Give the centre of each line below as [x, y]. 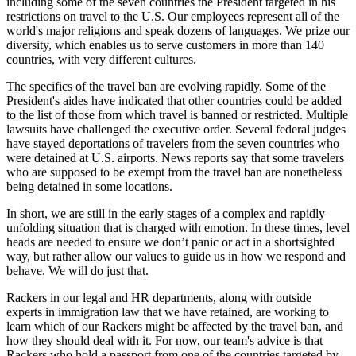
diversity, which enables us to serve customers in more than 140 [165, 45]
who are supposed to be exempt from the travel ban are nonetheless [174, 172]
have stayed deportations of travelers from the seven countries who [173, 144]
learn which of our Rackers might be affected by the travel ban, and [175, 327]
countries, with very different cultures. [101, 60]
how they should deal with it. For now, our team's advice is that [164, 341]
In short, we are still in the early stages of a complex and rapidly [166, 214]
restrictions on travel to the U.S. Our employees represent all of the [173, 17]
